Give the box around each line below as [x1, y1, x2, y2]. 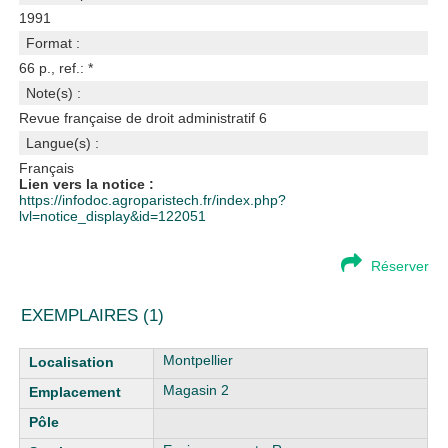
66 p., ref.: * [19, 60, 94, 76]
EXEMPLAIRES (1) [21, 306, 165, 325]
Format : [26, 35, 81, 51]
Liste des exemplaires [19, 348, 158, 364]
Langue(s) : [26, 135, 100, 151]
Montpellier [163, 352, 234, 368]
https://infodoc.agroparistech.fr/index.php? [19, 192, 287, 208]
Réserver [370, 258, 429, 274]
